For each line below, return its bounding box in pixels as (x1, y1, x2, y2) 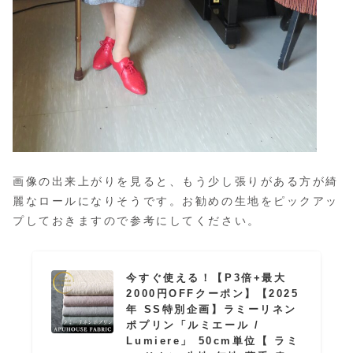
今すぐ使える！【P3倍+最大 (126, 272, 287, 284)
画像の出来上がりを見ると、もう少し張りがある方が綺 (13, 175, 339, 188)
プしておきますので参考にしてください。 (13, 214, 261, 228)
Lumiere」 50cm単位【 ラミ (126, 335, 299, 347)
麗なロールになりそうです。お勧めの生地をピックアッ (13, 195, 339, 208)
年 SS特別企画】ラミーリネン (126, 303, 297, 316)
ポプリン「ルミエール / (126, 319, 260, 332)
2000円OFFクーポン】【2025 (126, 288, 299, 300)
